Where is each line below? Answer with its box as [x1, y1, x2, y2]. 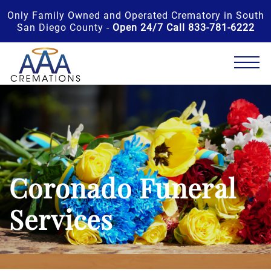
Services [9, 210, 113, 237]
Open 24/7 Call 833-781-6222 [112, 21, 255, 33]
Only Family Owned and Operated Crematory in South [7, 8, 264, 21]
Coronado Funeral [9, 178, 237, 205]
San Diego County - [16, 21, 113, 33]
